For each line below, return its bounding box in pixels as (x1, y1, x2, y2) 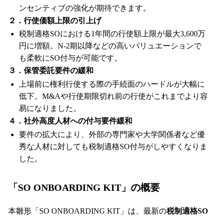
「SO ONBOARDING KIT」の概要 (8, 182, 160, 193)
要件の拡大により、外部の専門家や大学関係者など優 (19, 130, 205, 139)
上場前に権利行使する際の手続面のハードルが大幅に (19, 80, 205, 89)
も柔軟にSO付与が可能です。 (19, 54, 122, 62)
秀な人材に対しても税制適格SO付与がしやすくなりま (19, 142, 207, 151)
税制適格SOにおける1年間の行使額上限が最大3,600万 (19, 30, 205, 38)
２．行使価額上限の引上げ (8, 16, 101, 25)
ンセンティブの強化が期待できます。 (19, 3, 151, 12)
